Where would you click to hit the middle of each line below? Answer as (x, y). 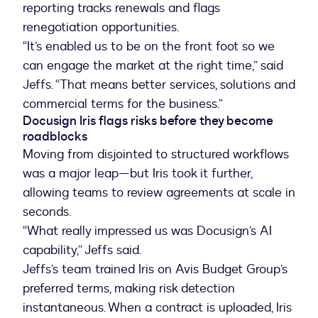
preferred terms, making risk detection (129, 288)
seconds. (47, 212)
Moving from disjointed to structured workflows (156, 154)
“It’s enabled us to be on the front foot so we (149, 46)
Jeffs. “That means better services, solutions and (159, 84)
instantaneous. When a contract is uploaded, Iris (157, 307)
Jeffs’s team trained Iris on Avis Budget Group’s (155, 269)
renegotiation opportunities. (101, 27)
